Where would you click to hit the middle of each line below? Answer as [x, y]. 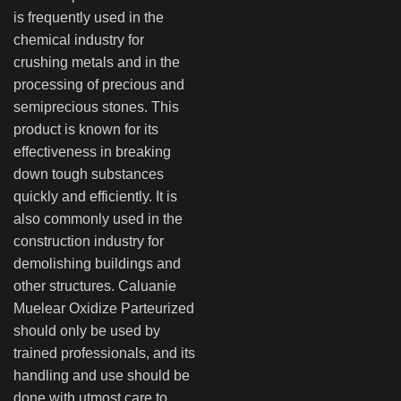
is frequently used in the [89, 17]
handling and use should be [102, 375]
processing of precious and [99, 84]
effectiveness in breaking [92, 151]
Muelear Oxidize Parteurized [104, 308]
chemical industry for [79, 39]
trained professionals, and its [104, 353]
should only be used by [87, 330]
